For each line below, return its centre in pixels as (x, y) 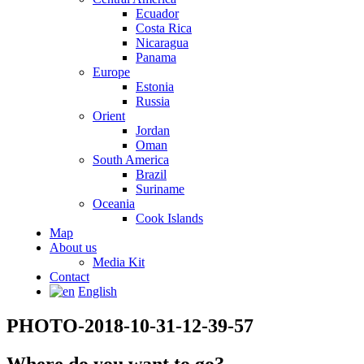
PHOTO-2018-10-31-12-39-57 (130, 325)
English (97, 291)
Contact (69, 277)
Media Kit (119, 262)
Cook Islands (169, 218)
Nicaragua (162, 43)
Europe (111, 72)
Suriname (160, 189)
